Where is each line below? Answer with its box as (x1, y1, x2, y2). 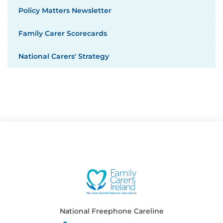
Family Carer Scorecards (18, 29, 107, 38)
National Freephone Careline (59, 207, 164, 216)
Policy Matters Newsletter (18, 6, 111, 15)
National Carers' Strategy (18, 52, 109, 61)
